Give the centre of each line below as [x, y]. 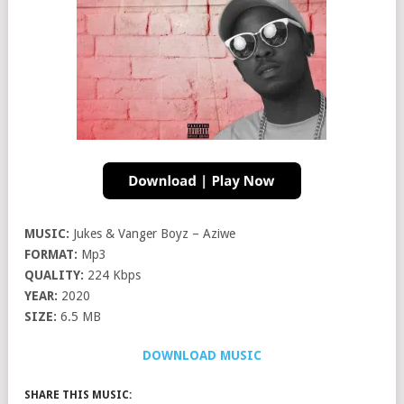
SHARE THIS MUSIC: [78, 395]
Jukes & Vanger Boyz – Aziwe [152, 234]
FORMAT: [51, 255]
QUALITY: [54, 275]
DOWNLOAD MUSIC [202, 356]
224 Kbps [112, 275]
